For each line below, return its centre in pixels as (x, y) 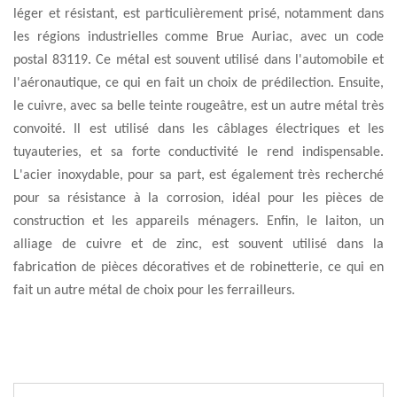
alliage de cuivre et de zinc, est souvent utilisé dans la (198, 245)
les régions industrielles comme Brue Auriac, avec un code (198, 37)
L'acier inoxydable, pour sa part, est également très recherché (198, 175)
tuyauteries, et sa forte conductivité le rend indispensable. (198, 152)
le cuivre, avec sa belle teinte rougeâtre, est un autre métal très (198, 106)
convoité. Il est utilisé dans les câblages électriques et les (198, 129)
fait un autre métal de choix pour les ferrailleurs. (154, 291)
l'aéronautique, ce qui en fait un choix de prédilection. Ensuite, (198, 83)
